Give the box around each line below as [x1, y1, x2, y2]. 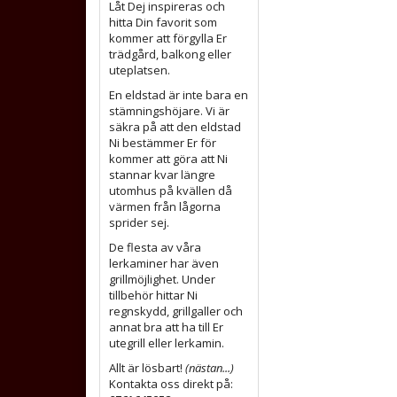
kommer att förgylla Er [109, 30, 227, 46]
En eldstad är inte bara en [109, 87, 248, 103]
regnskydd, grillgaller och [109, 303, 243, 319]
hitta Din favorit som [109, 14, 217, 30]
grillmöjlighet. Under [109, 271, 215, 287]
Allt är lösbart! [109, 360, 185, 376]
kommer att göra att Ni [109, 151, 228, 167]
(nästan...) [185, 360, 234, 376]
